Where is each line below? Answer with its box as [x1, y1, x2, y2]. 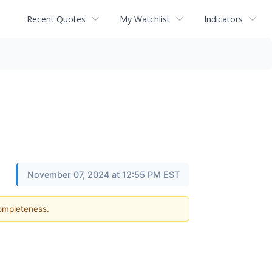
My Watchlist [120, 13, 170, 25]
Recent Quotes [27, 13, 86, 25]
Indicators [204, 13, 243, 25]
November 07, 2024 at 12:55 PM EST [27, 169, 180, 180]
